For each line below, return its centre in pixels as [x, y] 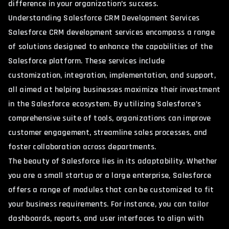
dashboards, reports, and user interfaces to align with [106, 218]
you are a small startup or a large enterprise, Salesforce [110, 175]
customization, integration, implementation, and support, [112, 75]
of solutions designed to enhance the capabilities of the [110, 47]
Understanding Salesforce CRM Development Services [104, 18]
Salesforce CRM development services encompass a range [111, 32]
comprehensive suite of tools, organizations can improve [110, 118]
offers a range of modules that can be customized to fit [111, 190]
